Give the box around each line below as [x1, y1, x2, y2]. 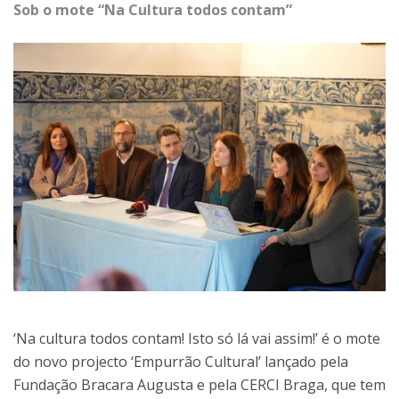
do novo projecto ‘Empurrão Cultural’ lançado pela [13, 351, 348, 371]
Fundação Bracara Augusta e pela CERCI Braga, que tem [13, 374, 386, 395]
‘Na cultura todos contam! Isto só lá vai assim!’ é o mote [13, 328, 380, 348]
